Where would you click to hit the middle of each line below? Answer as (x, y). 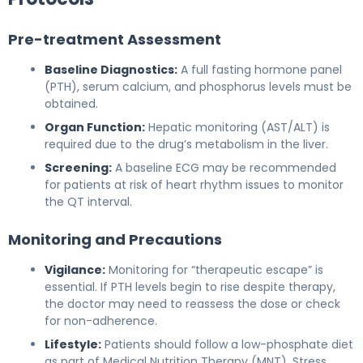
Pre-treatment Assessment (115, 39)
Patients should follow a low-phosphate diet (227, 344)
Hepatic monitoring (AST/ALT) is (237, 127)
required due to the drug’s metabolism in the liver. (186, 144)
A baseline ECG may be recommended (224, 167)
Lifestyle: (73, 344)
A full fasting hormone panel (260, 69)
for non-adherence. (101, 320)
